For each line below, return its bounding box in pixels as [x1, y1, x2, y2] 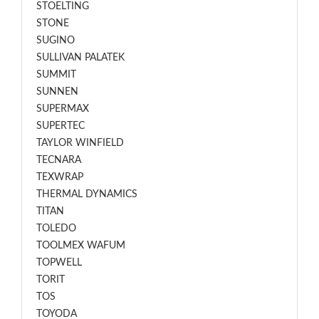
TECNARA [36, 155, 81, 165]
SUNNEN [36, 87, 78, 97]
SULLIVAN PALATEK [36, 53, 125, 63]
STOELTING [36, 1, 89, 11]
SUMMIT [36, 70, 76, 80]
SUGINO [36, 36, 75, 46]
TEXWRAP [36, 172, 83, 182]
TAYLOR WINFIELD [36, 138, 124, 148]
